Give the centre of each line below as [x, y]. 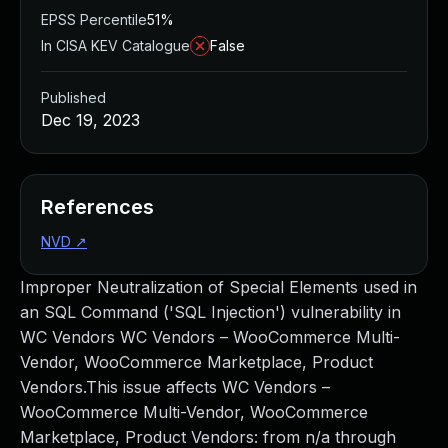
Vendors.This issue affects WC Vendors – [175, 387]
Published [73, 97]
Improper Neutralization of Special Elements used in [218, 287]
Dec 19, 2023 [90, 120]
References [97, 207]
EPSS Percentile [94, 19]
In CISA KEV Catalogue [115, 45]
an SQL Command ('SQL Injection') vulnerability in [210, 312]
